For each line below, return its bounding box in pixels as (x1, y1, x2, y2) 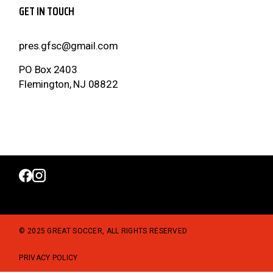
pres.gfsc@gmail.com (19, 40, 118, 52)
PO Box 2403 (19, 63, 77, 76)
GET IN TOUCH (19, 2, 74, 21)
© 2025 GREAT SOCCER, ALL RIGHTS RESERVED (19, 227, 188, 236)
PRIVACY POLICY (19, 253, 78, 263)
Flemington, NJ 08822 (19, 78, 118, 91)
